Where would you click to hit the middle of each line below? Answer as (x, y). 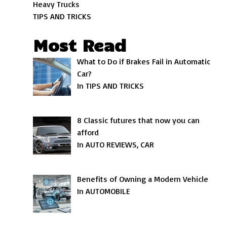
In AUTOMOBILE (104, 191)
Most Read (80, 45)
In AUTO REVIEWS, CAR (116, 144)
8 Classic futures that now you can (139, 120)
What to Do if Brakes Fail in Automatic (144, 61)
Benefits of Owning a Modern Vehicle (143, 179)
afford (88, 132)
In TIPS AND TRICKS (111, 86)
